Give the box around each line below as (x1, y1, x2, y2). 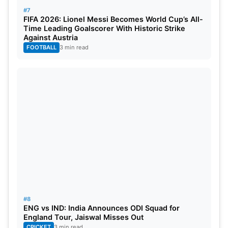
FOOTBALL (26, 44, 56, 51)
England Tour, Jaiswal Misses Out (23, 213, 144, 222)
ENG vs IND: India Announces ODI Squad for (23, 204, 180, 213)
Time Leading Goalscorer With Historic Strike (23, 24, 185, 33)
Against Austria (23, 33, 78, 42)
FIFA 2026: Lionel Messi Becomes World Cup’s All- (23, 15, 203, 24)
